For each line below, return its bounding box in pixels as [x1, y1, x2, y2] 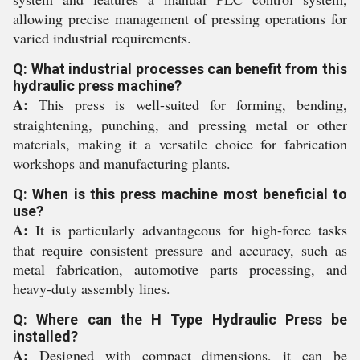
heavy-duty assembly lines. [13, 279, 170, 298]
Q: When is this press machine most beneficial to [13, 186, 347, 202]
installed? [13, 328, 78, 345]
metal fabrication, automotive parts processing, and [13, 260, 347, 279]
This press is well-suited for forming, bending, [28, 95, 347, 114]
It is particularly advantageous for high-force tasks [28, 220, 347, 239]
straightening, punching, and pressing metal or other [13, 115, 347, 134]
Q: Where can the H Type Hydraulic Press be [13, 311, 347, 328]
